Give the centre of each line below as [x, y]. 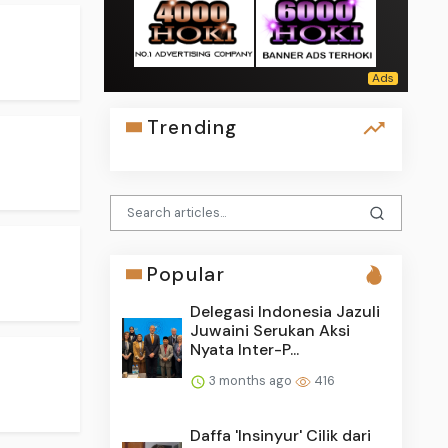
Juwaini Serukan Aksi [270, 330]
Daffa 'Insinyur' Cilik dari [281, 435]
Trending [192, 127]
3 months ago [251, 380]
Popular [186, 274]
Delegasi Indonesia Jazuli [285, 311]
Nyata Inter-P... [245, 349]
